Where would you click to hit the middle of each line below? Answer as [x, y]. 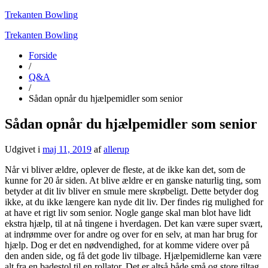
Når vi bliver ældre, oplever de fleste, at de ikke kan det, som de [125, 169]
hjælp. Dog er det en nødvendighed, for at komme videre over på [127, 245]
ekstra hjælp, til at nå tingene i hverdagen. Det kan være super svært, [134, 223]
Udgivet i [24, 149]
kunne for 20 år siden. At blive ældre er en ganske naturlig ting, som [133, 180]
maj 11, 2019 [67, 149]
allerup [116, 149]
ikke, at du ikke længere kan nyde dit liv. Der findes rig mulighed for [134, 202]
